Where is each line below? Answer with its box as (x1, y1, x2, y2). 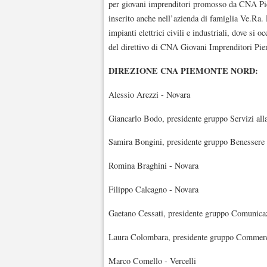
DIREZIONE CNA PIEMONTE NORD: (108, 64, 258, 77)
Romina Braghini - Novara (108, 160, 198, 172)
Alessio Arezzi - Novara (108, 88, 190, 100)
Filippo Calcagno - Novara (108, 184, 198, 195)
